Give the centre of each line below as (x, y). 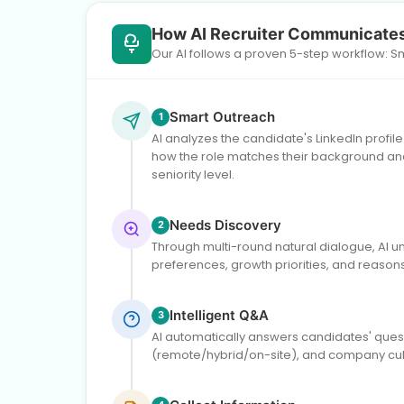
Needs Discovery (225, 225)
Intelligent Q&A (219, 315)
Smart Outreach (222, 116)
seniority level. (193, 174)
